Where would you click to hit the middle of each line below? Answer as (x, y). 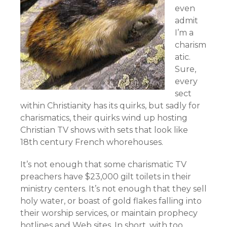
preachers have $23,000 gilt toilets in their (106, 177)
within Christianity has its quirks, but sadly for (110, 106)
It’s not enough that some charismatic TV (103, 164)
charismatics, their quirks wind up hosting (104, 118)
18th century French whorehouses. (92, 142)
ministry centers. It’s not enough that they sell (113, 189)
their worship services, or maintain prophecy (109, 213)
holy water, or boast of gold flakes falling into (111, 201)
